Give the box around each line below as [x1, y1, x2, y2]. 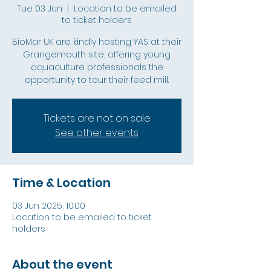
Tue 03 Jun [17, 2, 62, 15]
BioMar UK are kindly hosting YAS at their [12, 36, 181, 48]
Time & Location [12, 174, 111, 191]
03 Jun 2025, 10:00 [12, 200, 85, 212]
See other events [55, 126, 139, 140]
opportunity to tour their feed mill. [25, 74, 169, 86]
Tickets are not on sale [43, 111, 151, 125]
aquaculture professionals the [30, 61, 163, 73]
